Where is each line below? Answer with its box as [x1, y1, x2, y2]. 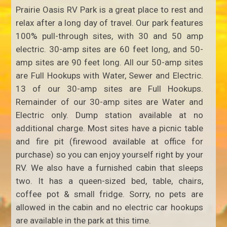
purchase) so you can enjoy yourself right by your [16, 149, 203, 160]
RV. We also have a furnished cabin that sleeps [16, 162, 203, 173]
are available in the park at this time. [16, 215, 152, 225]
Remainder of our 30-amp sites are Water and [16, 96, 203, 107]
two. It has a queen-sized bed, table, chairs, [16, 175, 203, 186]
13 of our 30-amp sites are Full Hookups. [16, 83, 203, 94]
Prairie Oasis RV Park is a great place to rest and [16, 4, 203, 15]
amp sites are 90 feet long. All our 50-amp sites [16, 57, 203, 67]
